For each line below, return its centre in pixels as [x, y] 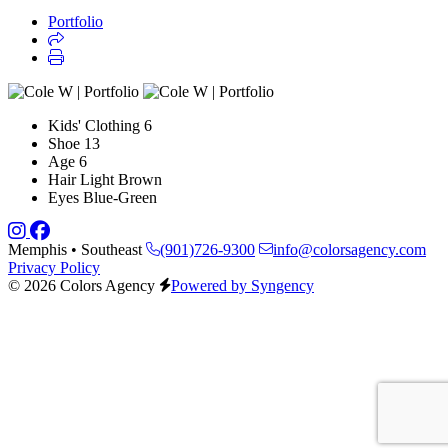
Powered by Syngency [242, 285]
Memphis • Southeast [77, 249]
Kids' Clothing [94, 125]
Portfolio [75, 21]
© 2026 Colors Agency [81, 285]
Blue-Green [120, 197]
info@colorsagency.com [349, 249]
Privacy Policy [54, 267]
